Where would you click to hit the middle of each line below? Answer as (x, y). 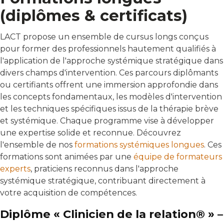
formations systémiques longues (139, 144)
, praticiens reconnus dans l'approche (104, 168)
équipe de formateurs (178, 156)
